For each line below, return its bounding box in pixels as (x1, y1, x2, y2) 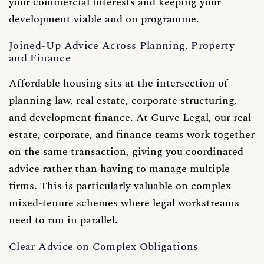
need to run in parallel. (9, 212, 118, 228)
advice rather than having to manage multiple (9, 160, 230, 177)
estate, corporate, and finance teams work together (9, 126, 255, 143)
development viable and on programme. (9, 11, 199, 27)
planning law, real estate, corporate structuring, (9, 92, 237, 108)
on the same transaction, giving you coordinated (9, 143, 243, 160)
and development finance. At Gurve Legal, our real (9, 109, 251, 126)
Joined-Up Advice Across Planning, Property (9, 37, 235, 54)
